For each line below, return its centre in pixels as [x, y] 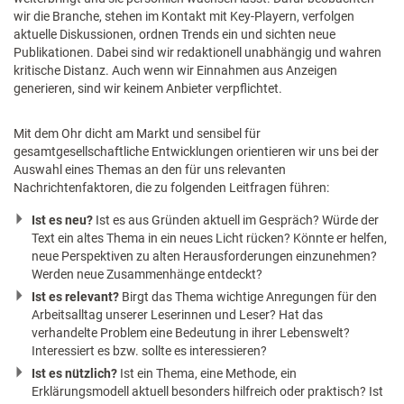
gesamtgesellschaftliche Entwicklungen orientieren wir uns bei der [196, 151]
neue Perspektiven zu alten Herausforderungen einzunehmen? [204, 256]
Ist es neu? [64, 220]
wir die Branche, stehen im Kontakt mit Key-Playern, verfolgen [184, 16]
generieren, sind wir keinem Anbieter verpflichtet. [148, 88]
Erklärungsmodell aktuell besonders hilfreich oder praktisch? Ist [207, 391]
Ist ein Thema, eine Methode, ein [208, 373]
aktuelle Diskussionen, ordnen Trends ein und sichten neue [174, 34]
